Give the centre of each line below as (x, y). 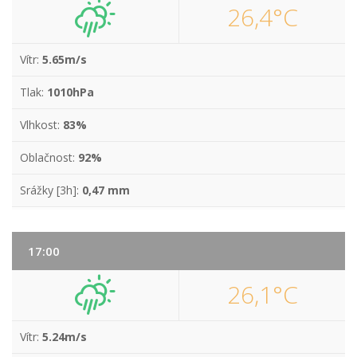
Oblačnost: (49, 157)
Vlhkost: (41, 125)
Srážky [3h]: (51, 190)
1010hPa (71, 92)
